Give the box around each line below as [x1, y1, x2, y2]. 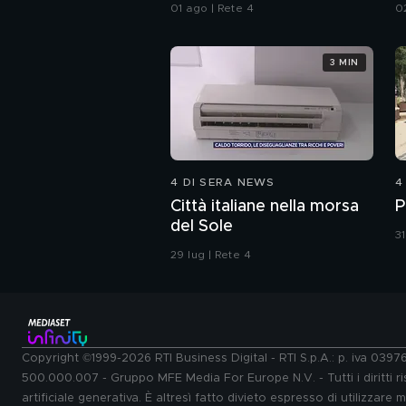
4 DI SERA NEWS [170, 177, 275, 188]
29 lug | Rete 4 [170, 249, 251, 261]
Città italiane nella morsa [170, 198, 359, 216]
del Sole [170, 218, 233, 236]
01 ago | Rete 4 [170, 3, 254, 14]
